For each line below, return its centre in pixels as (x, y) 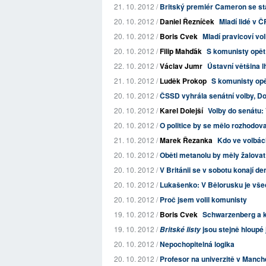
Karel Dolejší (181, 110)
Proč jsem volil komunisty (203, 199)
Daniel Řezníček (187, 21)
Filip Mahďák (181, 51)
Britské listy (180, 229)
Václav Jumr (181, 66)
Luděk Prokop (183, 81)
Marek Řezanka (186, 140)
